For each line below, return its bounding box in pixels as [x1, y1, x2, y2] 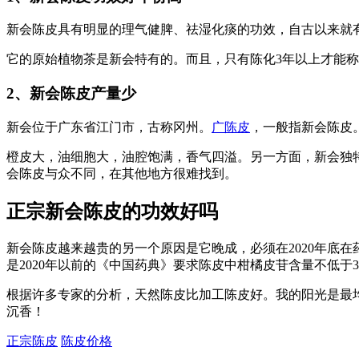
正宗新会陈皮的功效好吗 [6, 200, 218, 222]
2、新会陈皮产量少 [6, 85, 136, 103]
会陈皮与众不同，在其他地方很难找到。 [6, 166, 237, 180]
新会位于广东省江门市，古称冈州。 [6, 119, 212, 134]
